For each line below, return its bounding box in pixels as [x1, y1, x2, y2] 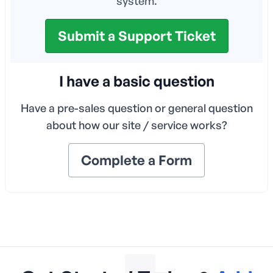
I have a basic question [58, 72, 214, 90]
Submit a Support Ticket [57, 27, 216, 44]
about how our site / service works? [46, 118, 227, 132]
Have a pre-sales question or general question [20, 101, 253, 115]
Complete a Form [81, 152, 192, 168]
